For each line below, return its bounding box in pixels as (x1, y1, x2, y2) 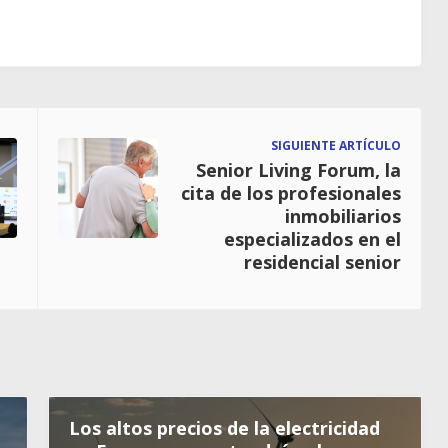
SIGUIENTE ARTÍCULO (271, 137, 401, 154)
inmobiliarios (285, 204, 401, 228)
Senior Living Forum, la (196, 158, 401, 182)
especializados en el (224, 227, 401, 251)
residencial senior (244, 250, 401, 274)
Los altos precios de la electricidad (69, 416, 380, 440)
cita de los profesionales (181, 181, 401, 205)
